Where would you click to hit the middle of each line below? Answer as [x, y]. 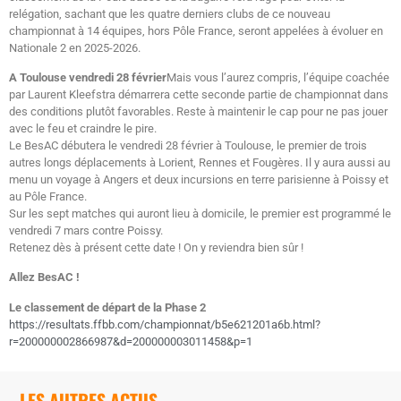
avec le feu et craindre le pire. [83, 128]
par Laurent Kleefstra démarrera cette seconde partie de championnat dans [199, 94]
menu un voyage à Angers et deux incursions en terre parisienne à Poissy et [199, 179]
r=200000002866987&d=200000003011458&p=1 [131, 341]
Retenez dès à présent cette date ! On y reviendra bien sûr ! [156, 247]
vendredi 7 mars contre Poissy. [86, 230]
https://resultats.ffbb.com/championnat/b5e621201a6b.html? [165, 324]
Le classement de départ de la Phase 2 [107, 307]
